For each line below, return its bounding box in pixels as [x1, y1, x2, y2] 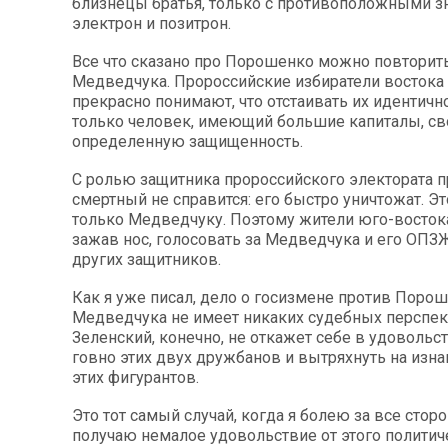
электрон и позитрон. [72, 14, 231, 33]
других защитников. [72, 250, 221, 269]
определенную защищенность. [72, 132, 303, 151]
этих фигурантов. [72, 368, 199, 387]
